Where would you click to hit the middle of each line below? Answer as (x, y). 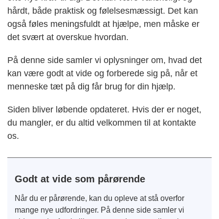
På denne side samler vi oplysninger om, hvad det (105, 60)
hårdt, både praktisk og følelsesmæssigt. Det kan (103, 11)
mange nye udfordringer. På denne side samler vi (99, 210)
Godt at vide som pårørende (80, 179)
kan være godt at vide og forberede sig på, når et (102, 73)
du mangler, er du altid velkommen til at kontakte (102, 122)
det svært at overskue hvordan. (69, 37)
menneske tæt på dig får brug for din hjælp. (91, 86)
